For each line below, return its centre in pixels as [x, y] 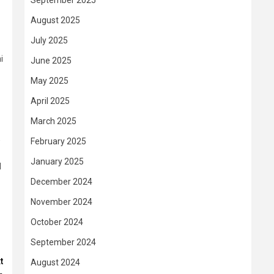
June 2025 [51, 61]
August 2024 [55, 262]
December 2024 [61, 182]
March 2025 [54, 121]
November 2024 [61, 202]
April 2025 [50, 101]
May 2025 [50, 81]
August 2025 [55, 20]
